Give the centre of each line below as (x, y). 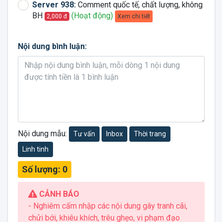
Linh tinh (35, 149)
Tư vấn (84, 134)
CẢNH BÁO (58, 194)
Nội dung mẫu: (43, 133)
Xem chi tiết (134, 16)
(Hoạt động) (92, 16)
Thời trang (150, 134)
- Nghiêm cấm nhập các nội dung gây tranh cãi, (108, 206)
